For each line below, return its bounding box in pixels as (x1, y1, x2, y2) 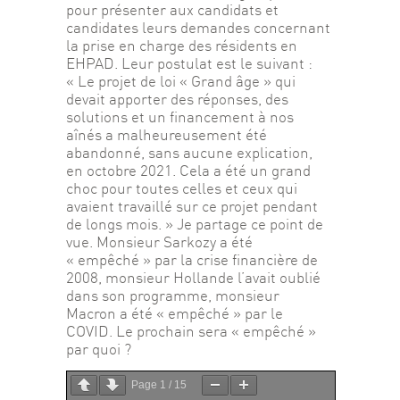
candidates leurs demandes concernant (66, 19, 334, 37)
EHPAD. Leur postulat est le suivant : (66, 54, 316, 72)
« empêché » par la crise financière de (66, 251, 321, 269)
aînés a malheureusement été (66, 126, 271, 144)
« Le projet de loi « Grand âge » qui (66, 72, 299, 90)
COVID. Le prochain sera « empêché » (66, 322, 320, 340)
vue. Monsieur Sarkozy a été (66, 233, 256, 251)
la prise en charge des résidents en (66, 37, 301, 54)
